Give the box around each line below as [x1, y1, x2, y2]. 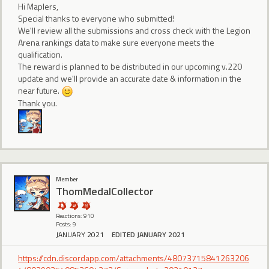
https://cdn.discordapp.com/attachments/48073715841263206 [18, 251, 249, 264]
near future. [18, 83, 61, 97]
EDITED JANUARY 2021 [112, 228, 185, 240]
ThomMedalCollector [56, 183, 154, 200]
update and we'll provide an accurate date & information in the [18, 71, 241, 85]
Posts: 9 [56, 219, 76, 229]
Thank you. [18, 97, 57, 110]
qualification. [18, 47, 62, 61]
